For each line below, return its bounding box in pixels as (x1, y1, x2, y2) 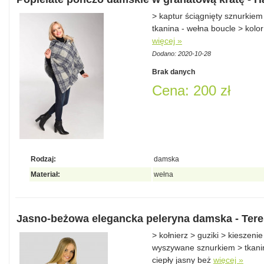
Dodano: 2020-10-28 (152, 50, 211, 57)
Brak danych (152, 68, 195, 76)
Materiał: (31, 170, 60, 179)
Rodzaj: (31, 155, 56, 163)
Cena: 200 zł (152, 82, 230, 98)
